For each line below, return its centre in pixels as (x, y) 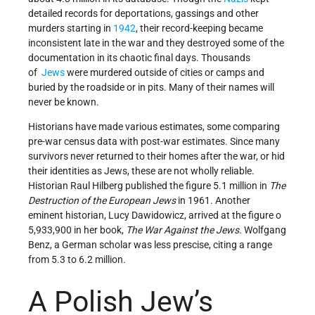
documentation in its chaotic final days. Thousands (139, 58)
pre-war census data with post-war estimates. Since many (154, 142)
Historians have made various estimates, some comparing (154, 127)
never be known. (64, 102)
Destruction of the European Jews (103, 201)
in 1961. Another (214, 201)
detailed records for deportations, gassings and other (143, 14)
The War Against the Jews (182, 230)
